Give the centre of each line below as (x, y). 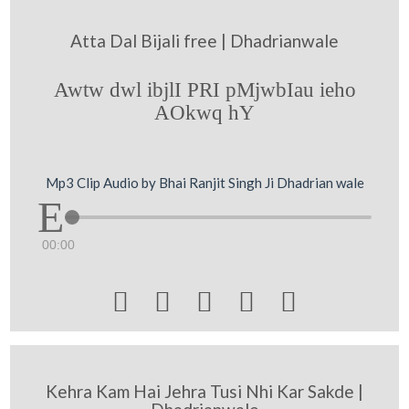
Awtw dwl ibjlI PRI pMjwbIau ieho (204, 89)
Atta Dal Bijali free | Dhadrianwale (204, 41)
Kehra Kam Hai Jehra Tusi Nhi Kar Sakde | (204, 391)
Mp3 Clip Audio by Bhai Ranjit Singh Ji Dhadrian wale (204, 182)
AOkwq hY (204, 112)
